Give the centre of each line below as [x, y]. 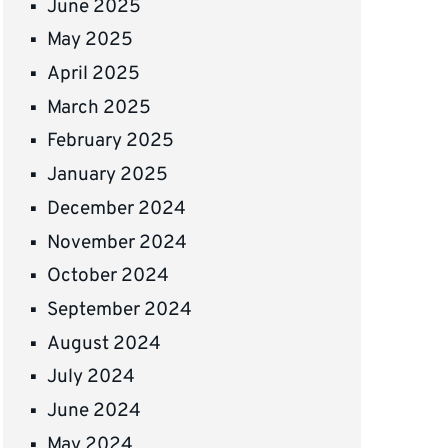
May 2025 [90, 40]
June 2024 [94, 410]
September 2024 [120, 309]
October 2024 [108, 276]
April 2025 [94, 74]
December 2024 [117, 208]
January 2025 [108, 175]
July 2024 [91, 377]
